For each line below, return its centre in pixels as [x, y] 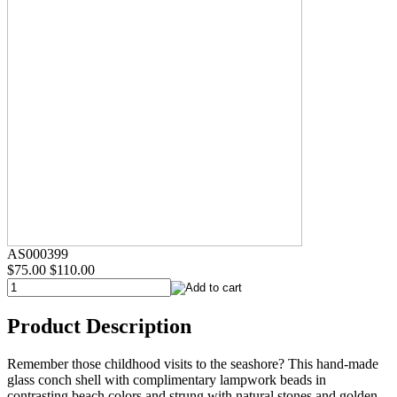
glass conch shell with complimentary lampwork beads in [167, 379]
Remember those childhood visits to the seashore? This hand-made [193, 363]
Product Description [99, 326]
